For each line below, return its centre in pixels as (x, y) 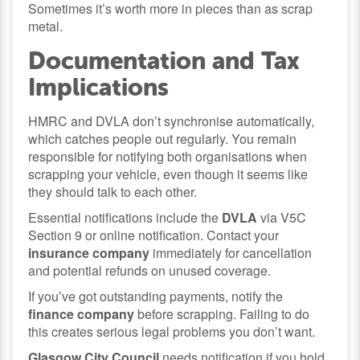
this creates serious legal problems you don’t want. (172, 331)
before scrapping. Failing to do (222, 313)
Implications (99, 87)
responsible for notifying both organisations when (168, 156)
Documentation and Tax (164, 60)
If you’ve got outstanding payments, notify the (156, 296)
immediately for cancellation (231, 252)
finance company (82, 313)
